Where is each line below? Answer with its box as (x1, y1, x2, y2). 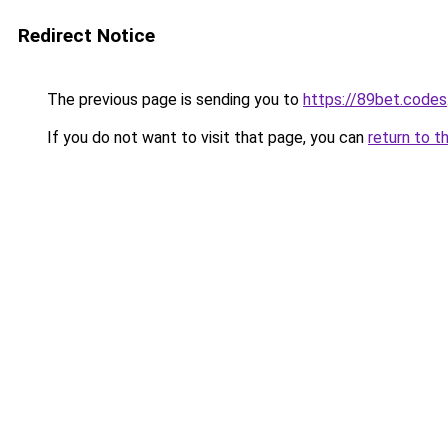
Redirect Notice (18, 24, 155, 47)
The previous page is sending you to (43, 90, 303, 109)
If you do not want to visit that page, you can (43, 128, 368, 147)
